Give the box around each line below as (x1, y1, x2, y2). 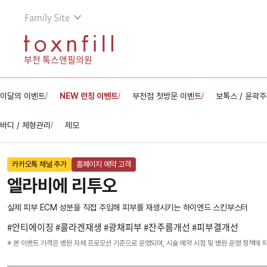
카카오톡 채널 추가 (12, 160, 67, 169)
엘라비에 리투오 (7, 175, 117, 196)
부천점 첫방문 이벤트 (132, 91, 201, 101)
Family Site (24, 10, 70, 24)
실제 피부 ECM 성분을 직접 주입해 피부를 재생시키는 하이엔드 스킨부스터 (7, 203, 249, 212)
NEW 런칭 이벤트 (60, 91, 118, 101)
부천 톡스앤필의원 (24, 53, 92, 67)
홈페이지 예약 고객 (76, 160, 131, 169)
